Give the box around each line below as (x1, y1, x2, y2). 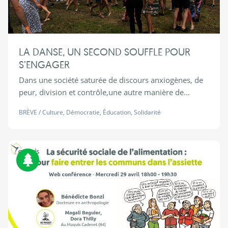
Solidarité (133, 108, 161, 117)
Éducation (102, 108, 131, 117)
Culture (42, 108, 63, 117)
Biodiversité (34, 147, 85, 159)
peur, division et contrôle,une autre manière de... (18, 87, 190, 98)
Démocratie (66, 108, 100, 117)
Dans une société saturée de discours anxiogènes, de (18, 75, 203, 85)
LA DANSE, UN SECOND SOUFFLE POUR (18, 45, 190, 59)
